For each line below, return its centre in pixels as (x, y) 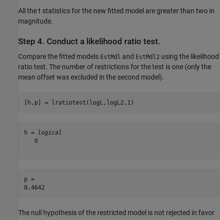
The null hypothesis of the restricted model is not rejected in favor (116, 213)
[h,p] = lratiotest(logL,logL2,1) (79, 102)
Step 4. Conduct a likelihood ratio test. (89, 41)
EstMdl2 (148, 57)
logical (50, 132)
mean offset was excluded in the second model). (91, 77)
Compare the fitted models (59, 57)
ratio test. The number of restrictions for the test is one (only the (115, 67)
